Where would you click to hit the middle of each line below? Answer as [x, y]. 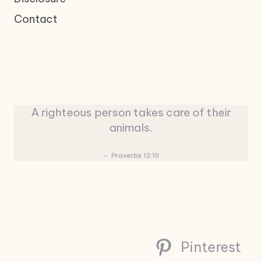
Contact [36, 19]
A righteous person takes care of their [131, 112]
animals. [131, 127]
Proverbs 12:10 [135, 155]
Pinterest [211, 247]
